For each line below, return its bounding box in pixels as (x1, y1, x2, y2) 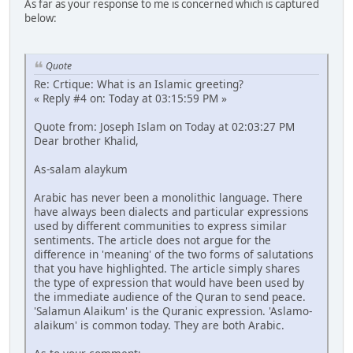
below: (24, 10, 57, 25)
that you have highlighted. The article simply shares (34, 260, 300, 276)
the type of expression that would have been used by (34, 274, 304, 290)
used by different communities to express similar (34, 217, 287, 233)
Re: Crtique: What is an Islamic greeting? (34, 76, 243, 91)
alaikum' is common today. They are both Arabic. (34, 317, 284, 333)
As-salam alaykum (34, 161, 128, 176)
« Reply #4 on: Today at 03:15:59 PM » (34, 90, 227, 106)
